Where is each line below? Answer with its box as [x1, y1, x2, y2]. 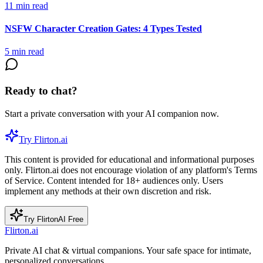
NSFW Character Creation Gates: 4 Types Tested [5, 23, 202, 34]
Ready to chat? [5, 85, 77, 97]
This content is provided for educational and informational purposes [5, 154, 254, 164]
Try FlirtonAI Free [23, 214, 83, 224]
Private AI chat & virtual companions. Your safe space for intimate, [5, 245, 251, 255]
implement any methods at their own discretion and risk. [5, 186, 211, 196]
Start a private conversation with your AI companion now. [5, 108, 219, 119]
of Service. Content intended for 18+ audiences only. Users [5, 175, 223, 186]
